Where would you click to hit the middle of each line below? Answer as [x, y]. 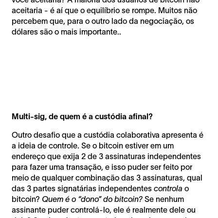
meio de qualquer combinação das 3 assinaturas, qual [107, 177]
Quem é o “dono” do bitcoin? [92, 199]
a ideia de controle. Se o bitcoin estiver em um [93, 145]
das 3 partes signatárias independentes [83, 188]
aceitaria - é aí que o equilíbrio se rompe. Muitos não [104, 10]
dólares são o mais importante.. [66, 31]
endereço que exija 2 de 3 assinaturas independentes [106, 156]
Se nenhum [163, 199]
